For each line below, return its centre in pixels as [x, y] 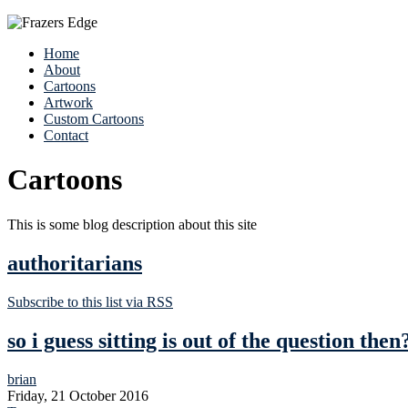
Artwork [68, 102]
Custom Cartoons [94, 119]
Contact [66, 135]
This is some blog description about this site [132, 224]
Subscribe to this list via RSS [90, 301]
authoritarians [75, 263]
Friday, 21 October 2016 [78, 395]
